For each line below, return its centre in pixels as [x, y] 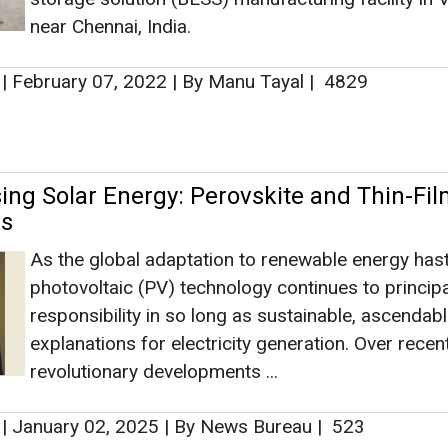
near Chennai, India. [110, 26]
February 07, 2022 [89, 81]
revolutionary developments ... [154, 371]
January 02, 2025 [85, 426]
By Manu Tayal [243, 81]
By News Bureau [243, 426]
